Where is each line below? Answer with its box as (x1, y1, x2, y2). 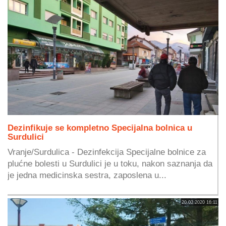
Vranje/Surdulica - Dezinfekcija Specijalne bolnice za (8, 147, 206, 157)
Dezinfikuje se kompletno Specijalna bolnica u (8, 123, 192, 133)
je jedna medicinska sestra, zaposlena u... (8, 171, 166, 180)
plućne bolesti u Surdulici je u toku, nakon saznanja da (8, 159, 212, 168)
